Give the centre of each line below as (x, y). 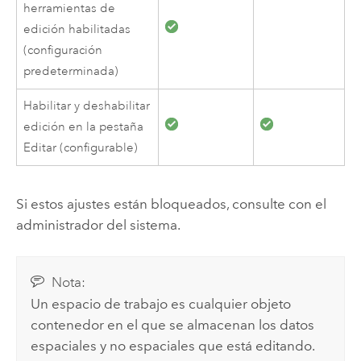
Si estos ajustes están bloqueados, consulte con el (171, 203)
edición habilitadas (77, 30)
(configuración (63, 51)
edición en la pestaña (84, 127)
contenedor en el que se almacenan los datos (173, 324)
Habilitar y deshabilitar (87, 106)
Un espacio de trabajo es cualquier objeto (161, 303)
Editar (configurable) (81, 148)
